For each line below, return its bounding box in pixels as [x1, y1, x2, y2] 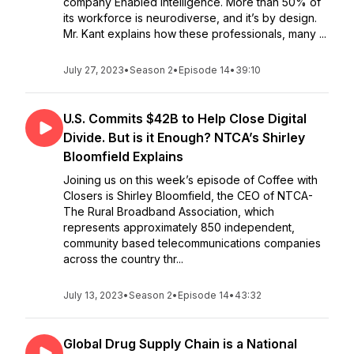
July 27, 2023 [63, 64, 124, 76]
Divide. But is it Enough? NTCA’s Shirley [63, 130, 305, 145]
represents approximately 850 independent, [63, 220, 295, 234]
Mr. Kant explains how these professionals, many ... [63, 27, 326, 40]
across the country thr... [63, 252, 183, 265]
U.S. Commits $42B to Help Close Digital [63, 111, 307, 126]
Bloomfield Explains [63, 149, 183, 164]
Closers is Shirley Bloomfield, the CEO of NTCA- [63, 189, 313, 202]
